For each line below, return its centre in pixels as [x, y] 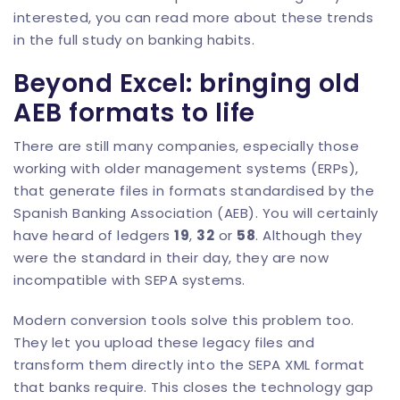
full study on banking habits [154, 40]
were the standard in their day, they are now [171, 258]
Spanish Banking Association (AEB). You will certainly [196, 213]
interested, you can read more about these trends [193, 17]
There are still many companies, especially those [186, 146]
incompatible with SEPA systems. [129, 280]
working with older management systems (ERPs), [186, 168]
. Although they [309, 235]
